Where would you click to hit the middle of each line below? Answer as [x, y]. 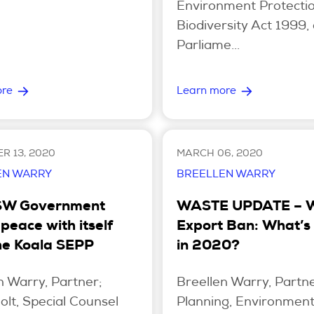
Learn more [206, 91]
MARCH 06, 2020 [219, 154]
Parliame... [208, 46]
